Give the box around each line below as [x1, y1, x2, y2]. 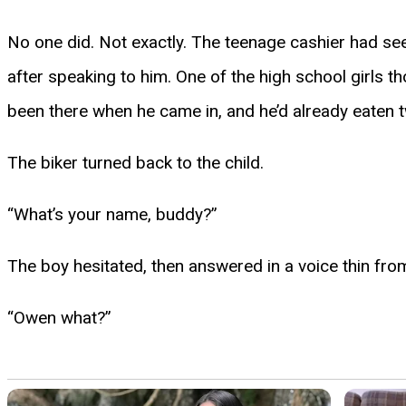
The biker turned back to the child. [7, 151, 264, 173]
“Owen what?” [7, 306, 111, 328]
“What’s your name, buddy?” [7, 203, 217, 225]
